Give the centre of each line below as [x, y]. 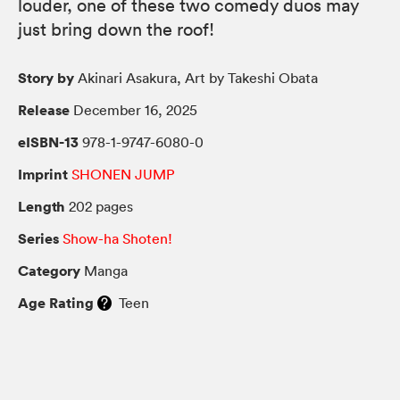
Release [44, 109]
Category [49, 270]
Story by [46, 77]
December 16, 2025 [133, 109]
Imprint [43, 174]
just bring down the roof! [116, 29]
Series [38, 238]
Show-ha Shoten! [117, 238]
